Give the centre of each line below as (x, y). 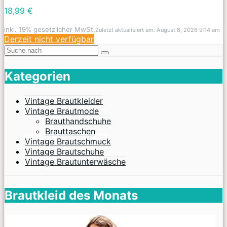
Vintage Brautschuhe (64, 151)
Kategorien (37, 76)
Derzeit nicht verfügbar (49, 39)
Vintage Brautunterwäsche (75, 161)
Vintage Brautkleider (64, 101)
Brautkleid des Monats (71, 195)
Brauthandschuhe (78, 121)
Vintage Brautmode (62, 111)
